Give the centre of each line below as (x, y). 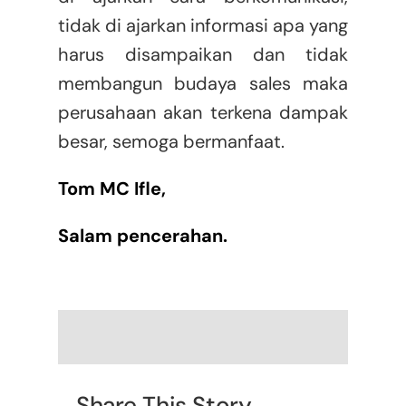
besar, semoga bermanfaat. (171, 142)
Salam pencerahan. (142, 236)
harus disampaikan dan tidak (203, 55)
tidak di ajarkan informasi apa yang (203, 26)
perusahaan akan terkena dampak (203, 113)
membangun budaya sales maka (203, 84)
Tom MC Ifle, (111, 189)
